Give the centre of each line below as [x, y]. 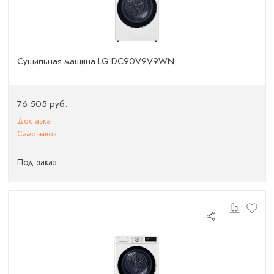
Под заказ [37, 162]
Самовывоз [37, 134]
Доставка [34, 121]
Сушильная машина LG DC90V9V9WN [96, 61]
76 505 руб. [43, 104]
